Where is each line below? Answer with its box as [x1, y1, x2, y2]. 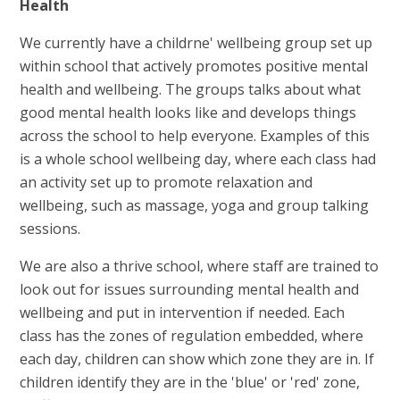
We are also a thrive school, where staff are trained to [20, 256, 379, 277]
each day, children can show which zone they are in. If [20, 349, 375, 370]
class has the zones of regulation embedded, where [20, 326, 364, 346]
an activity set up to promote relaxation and [20, 172, 313, 193]
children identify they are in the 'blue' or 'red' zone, [20, 372, 361, 393]
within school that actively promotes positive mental [20, 56, 369, 77]
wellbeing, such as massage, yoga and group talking [20, 196, 370, 216]
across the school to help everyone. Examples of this [20, 126, 371, 146]
